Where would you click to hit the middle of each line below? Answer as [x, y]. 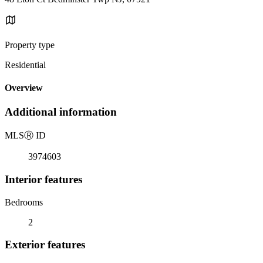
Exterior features [45, 245]
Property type [30, 45]
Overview [24, 88]
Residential [25, 65]
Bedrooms [24, 202]
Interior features [43, 179]
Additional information [61, 112]
